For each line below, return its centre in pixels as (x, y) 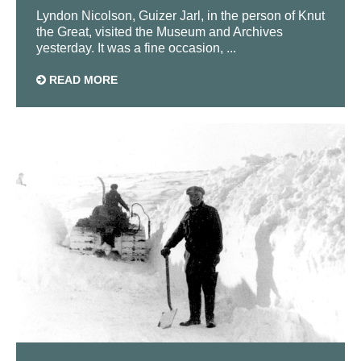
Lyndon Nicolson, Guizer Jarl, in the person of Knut (180, 16)
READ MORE (82, 80)
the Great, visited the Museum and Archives (160, 32)
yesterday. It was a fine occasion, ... (136, 48)
